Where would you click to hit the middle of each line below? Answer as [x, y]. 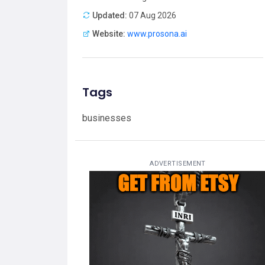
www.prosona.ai [157, 33]
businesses [107, 118]
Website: [109, 33]
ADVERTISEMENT [178, 163]
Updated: [110, 15]
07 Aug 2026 [152, 15]
